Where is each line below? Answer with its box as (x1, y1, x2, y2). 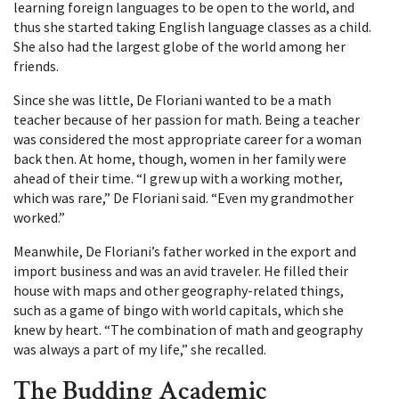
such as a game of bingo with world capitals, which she (13, 300, 344, 319)
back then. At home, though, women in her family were (13, 149, 346, 167)
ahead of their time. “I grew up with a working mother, (13, 168, 343, 187)
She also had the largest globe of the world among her (13, 37, 346, 55)
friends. (13, 56, 59, 75)
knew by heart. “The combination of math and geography (13, 320, 362, 338)
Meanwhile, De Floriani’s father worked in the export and (13, 241, 356, 260)
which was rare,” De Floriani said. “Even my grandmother (13, 188, 354, 207)
